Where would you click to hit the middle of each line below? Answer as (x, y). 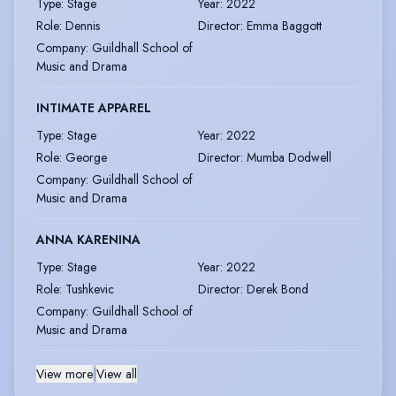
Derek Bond (278, 289)
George (86, 157)
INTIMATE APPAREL (94, 108)
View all (117, 374)
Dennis (83, 26)
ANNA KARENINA (88, 240)
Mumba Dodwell (289, 157)
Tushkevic (90, 289)
